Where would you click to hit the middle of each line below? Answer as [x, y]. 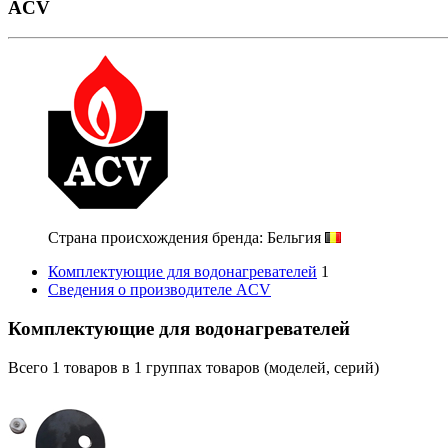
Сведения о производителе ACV [159, 290]
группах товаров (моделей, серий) [260, 367]
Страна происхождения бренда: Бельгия [186, 238]
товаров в [97, 367]
